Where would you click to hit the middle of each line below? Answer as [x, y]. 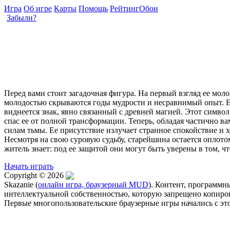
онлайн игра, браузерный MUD [93, 185]
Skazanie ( [21, 185]
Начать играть [29, 166]
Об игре [38, 8]
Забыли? [22, 18]
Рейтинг [124, 8]
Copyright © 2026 [35, 175]
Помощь [93, 8]
